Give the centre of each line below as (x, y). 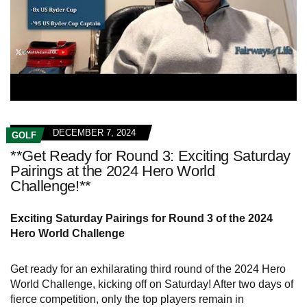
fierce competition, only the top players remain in (127, 299)
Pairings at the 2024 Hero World (113, 171)
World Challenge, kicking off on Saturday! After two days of (152, 284)
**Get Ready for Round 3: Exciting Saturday (151, 156)
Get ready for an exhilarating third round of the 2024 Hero (148, 269)
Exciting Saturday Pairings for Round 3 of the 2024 (142, 218)
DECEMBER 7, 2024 (94, 132)
